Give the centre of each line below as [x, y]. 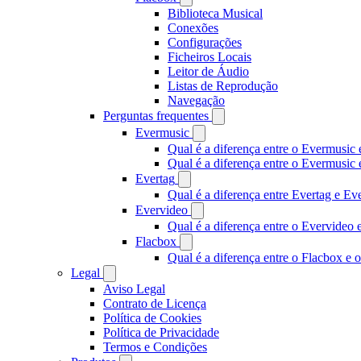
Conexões [193, 28]
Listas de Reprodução [223, 86]
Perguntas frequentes [156, 116]
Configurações [205, 42]
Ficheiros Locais [210, 57]
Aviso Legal [134, 289]
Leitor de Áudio [208, 71]
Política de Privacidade [161, 332]
